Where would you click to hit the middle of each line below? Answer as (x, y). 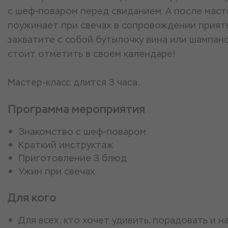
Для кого (32, 198)
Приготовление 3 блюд (73, 158)
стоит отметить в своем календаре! (93, 54)
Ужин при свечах (57, 171)
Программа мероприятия (76, 109)
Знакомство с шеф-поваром (82, 132)
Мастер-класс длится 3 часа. (74, 82)
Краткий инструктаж (66, 145)
